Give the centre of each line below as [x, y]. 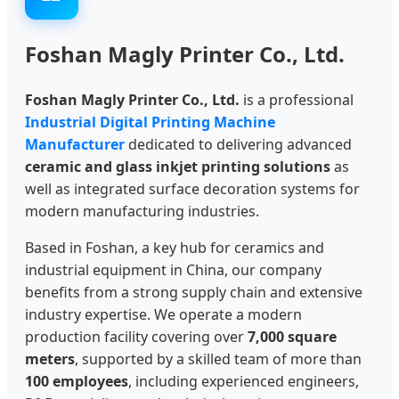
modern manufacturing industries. [142, 211]
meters [50, 358]
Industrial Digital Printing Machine [150, 122]
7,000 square [292, 336]
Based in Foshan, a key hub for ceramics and [175, 247]
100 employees [77, 381]
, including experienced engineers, [244, 381]
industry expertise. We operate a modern [163, 314]
